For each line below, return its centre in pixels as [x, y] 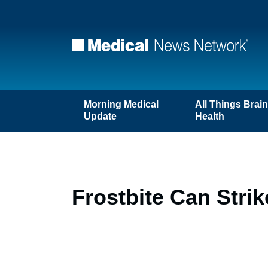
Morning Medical [121, 104]
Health [210, 116]
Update [100, 116]
